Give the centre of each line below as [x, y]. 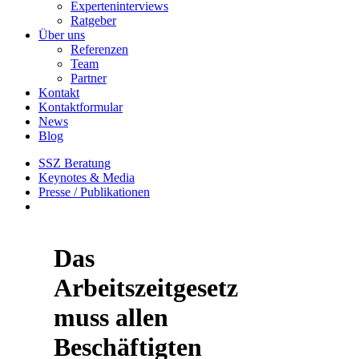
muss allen [111, 318]
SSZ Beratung [75, 163]
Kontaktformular [81, 107]
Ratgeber [93, 20]
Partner [89, 78]
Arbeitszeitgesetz [146, 288]
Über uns [62, 35]
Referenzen [99, 49]
